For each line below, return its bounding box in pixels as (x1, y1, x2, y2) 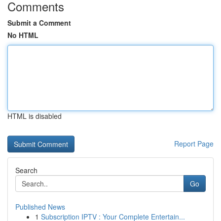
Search (15, 165, 37, 175)
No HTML (7, 30, 38, 40)
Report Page (174, 139, 214, 148)
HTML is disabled (7, 111, 62, 121)
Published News (15, 202, 65, 212)
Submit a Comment (7, 18, 71, 28)
